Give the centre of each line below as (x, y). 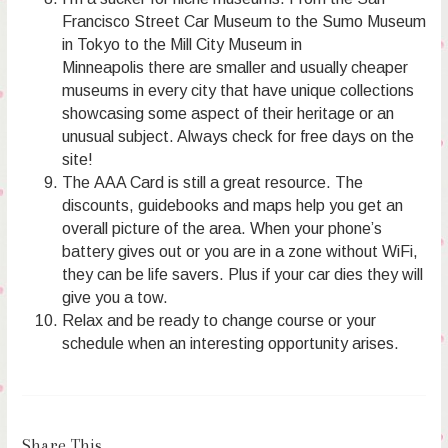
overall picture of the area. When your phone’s (221, 228)
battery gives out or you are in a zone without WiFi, (239, 251)
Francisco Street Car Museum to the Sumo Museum (243, 21)
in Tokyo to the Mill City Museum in (181, 44)
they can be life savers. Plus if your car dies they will (242, 274)
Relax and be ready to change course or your (218, 320)
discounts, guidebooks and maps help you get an (232, 205)
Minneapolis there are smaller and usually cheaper (234, 67)
